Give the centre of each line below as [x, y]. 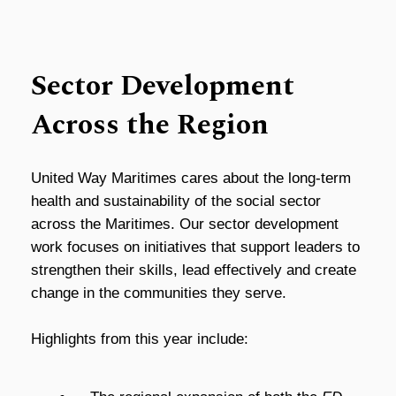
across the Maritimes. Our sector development [185, 225]
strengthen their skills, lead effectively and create [194, 270]
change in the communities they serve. [161, 293]
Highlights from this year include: [140, 339]
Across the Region [150, 125]
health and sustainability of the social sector [176, 202]
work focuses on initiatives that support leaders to [195, 247]
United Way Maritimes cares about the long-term [191, 179]
